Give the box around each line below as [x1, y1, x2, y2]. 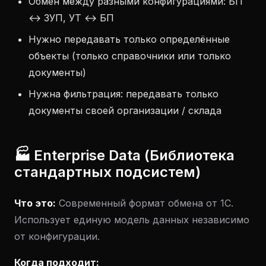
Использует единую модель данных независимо [14, 214, 249, 226]
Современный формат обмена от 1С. [56, 197, 233, 209]
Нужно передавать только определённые [28, 33, 230, 45]
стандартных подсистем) [14, 163, 201, 180]
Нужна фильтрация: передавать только [28, 88, 218, 100]
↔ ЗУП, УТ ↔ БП [28, 12, 114, 24]
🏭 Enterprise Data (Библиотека [14, 147, 235, 164]
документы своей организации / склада [28, 104, 221, 116]
